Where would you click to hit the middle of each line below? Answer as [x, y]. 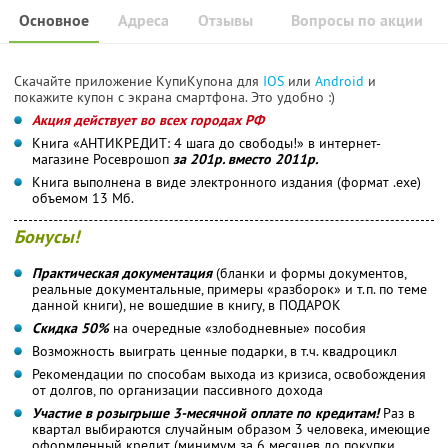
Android [341, 80]
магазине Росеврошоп [102, 158]
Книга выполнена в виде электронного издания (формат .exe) [226, 181]
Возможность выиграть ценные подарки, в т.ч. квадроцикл [214, 350]
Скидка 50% [70, 327]
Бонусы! [46, 236]
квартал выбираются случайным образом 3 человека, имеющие [231, 428]
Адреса [143, 20]
